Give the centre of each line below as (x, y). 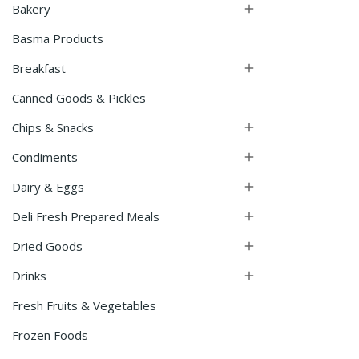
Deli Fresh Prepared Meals (86, 216)
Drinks (29, 276)
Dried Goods (47, 246)
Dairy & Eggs (48, 187)
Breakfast (39, 68)
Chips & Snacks (53, 127)
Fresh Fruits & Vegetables (84, 305)
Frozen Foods (50, 335)
